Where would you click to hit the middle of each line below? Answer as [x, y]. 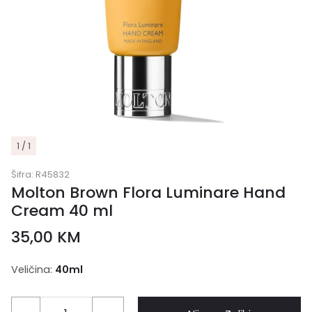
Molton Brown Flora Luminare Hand [148, 193]
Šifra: [23, 174]
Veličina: [32, 270]
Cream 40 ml [62, 211]
